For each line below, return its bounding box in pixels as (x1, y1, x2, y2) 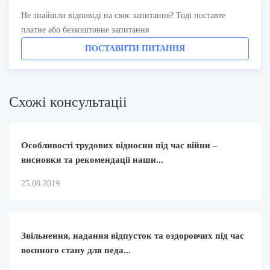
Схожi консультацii (9, 93, 127, 110)
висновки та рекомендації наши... (21, 154, 163, 165)
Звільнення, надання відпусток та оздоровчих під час (21, 230, 244, 240)
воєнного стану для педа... (21, 245, 131, 255)
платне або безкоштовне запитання (21, 25, 149, 34)
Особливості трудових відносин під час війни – (21, 140, 218, 150)
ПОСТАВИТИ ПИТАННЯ (85, 43, 185, 53)
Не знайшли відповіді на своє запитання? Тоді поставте (21, 10, 225, 20)
